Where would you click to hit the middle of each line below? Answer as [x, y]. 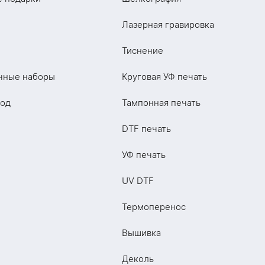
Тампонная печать [161, 103]
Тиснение [143, 51]
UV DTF [138, 181]
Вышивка [141, 233]
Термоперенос [154, 207]
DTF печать [146, 129]
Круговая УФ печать [164, 77]
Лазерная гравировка [168, 25]
